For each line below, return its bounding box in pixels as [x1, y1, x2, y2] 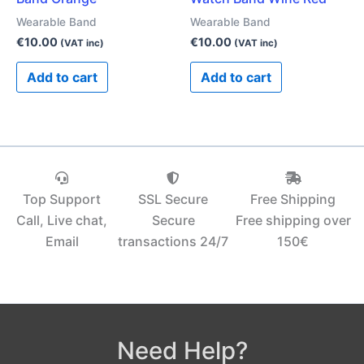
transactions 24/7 [118, 232, 229, 249]
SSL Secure [138, 190, 209, 207]
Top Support [23, 190, 102, 207]
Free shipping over [235, 211, 351, 228]
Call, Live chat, [16, 211, 108, 228]
